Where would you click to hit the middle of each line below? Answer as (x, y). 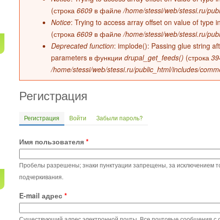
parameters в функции (88, 57)
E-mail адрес (42, 195)
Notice (61, 22)
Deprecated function (82, 46)
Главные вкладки (64, 126)
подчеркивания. (41, 177)
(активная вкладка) (86, 118)
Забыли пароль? (120, 118)
